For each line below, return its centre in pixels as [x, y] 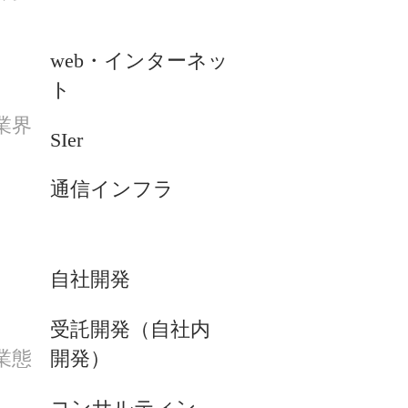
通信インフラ [112, 189]
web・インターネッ [139, 61]
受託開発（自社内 [130, 329]
